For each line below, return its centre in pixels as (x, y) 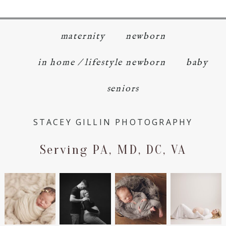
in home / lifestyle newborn (102, 63)
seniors (123, 89)
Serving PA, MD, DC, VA (113, 150)
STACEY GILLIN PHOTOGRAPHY (113, 122)
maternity (83, 37)
